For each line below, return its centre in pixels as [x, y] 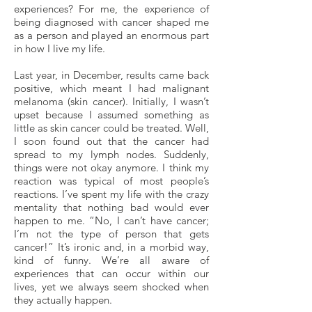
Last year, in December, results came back [111, 75]
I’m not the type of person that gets [111, 234]
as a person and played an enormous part [111, 35]
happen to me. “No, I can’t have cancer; [111, 220]
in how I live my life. [60, 48]
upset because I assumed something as [111, 115]
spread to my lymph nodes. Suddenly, [111, 154]
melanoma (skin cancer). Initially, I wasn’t [111, 101]
